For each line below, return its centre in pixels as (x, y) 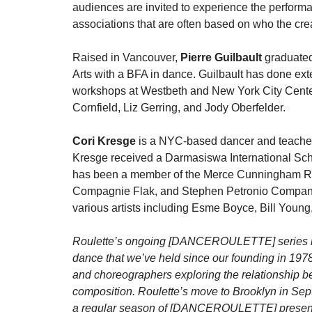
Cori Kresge (104, 141)
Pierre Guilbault (223, 57)
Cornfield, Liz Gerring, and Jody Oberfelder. (179, 108)
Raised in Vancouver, (126, 57)
